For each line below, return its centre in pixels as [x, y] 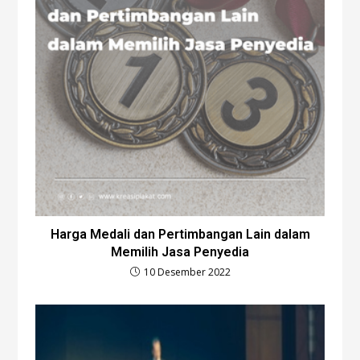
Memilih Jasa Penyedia [180, 252]
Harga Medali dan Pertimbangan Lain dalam [180, 234]
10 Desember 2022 [187, 272]
